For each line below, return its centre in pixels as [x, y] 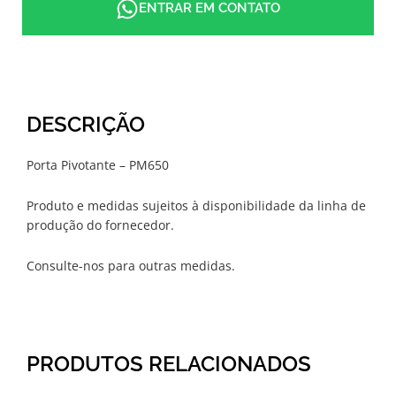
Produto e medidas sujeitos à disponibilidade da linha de [196, 205]
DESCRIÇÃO [86, 124]
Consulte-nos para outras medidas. [131, 265]
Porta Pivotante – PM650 [98, 164]
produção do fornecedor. [100, 225]
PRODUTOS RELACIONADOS [169, 363]
